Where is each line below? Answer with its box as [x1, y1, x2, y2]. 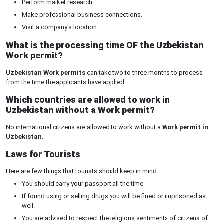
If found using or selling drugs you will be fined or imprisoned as [22, 192, 206, 200]
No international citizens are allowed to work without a [6, 123, 162, 131]
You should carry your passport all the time [22, 180, 143, 187]
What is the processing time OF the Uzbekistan [6, 40, 204, 50]
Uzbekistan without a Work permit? [6, 105, 155, 115]
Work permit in [162, 123, 208, 131]
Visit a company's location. [22, 23, 98, 31]
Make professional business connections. [22, 11, 142, 18]
